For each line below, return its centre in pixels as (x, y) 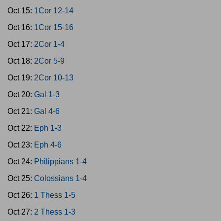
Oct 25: (21, 178)
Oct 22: (21, 128)
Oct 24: (21, 162)
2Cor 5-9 (49, 61)
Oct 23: (21, 145)
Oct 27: (21, 212)
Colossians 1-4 (60, 178)
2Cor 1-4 (49, 44)
